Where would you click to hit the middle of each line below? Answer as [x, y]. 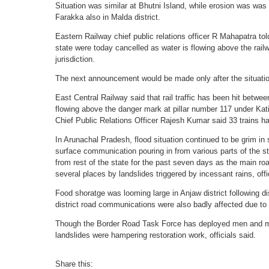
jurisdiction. [75, 59]
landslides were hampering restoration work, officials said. [156, 235]
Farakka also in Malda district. [108, 17]
